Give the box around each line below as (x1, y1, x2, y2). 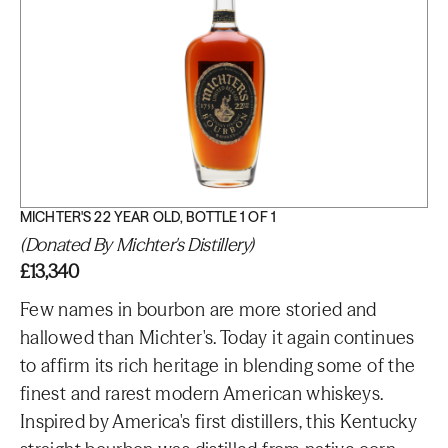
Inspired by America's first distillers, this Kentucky (20, 410, 418, 433)
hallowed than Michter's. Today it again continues (20, 326, 415, 349)
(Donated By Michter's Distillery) (20, 233, 255, 256)
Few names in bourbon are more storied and (20, 298, 377, 321)
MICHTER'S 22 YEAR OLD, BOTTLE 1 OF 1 (20, 208, 277, 226)
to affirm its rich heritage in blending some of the (20, 354, 416, 377)
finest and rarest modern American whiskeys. (20, 382, 384, 405)
